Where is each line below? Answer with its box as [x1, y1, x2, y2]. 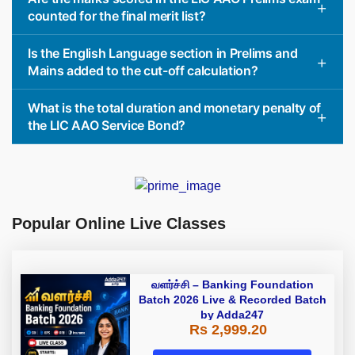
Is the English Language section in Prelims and [28, 45, 298, 62]
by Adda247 [200, 308, 264, 322]
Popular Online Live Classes [12, 215, 226, 233]
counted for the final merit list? [28, 8, 206, 25]
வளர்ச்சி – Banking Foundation [151, 278, 314, 292]
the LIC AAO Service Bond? [28, 117, 185, 134]
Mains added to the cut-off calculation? [28, 63, 258, 79]
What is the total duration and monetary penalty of [28, 100, 321, 116]
